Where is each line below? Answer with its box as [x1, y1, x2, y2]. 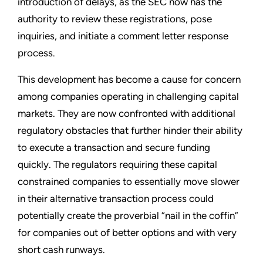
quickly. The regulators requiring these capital [18, 159, 217, 171]
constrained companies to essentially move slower [18, 176, 240, 188]
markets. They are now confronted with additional [18, 107, 235, 120]
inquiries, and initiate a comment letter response [18, 30, 228, 42]
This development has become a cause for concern [18, 73, 241, 86]
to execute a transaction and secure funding [18, 141, 210, 154]
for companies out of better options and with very [18, 227, 237, 239]
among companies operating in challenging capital [18, 90, 239, 103]
